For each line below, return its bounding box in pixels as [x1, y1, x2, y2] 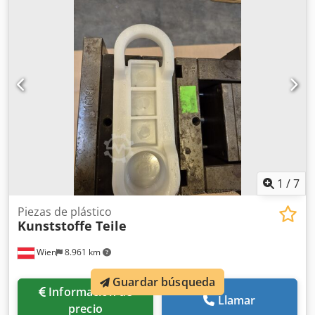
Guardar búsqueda [112, 274, 216, 290]
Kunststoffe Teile [18, 217, 127, 235]
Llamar [217, 292, 256, 309]
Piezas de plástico [18, 204, 112, 220]
